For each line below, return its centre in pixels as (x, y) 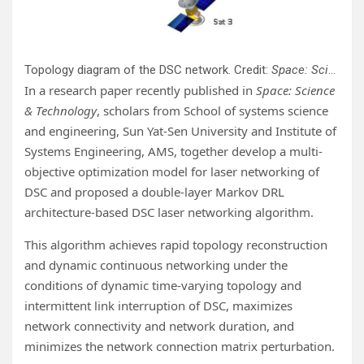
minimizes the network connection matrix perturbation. (180, 347)
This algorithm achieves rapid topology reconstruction (176, 245)
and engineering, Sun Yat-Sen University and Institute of (180, 131)
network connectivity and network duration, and (159, 326)
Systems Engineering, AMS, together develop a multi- (173, 152)
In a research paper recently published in (140, 91)
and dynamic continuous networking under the (156, 265)
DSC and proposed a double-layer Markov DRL (154, 192)
